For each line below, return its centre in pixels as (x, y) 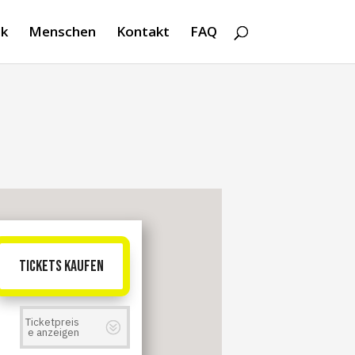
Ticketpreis (53, 322)
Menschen (62, 31)
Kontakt (143, 31)
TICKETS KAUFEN (62, 267)
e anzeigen (54, 332)
